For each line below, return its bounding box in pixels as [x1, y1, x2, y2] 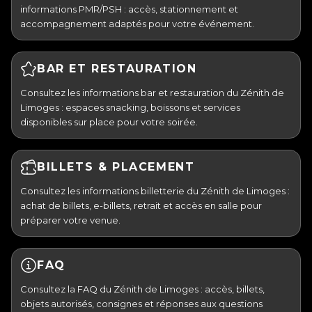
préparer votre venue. [20, 214, 120, 226]
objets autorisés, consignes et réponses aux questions [20, 297, 263, 309]
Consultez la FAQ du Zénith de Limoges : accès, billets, [20, 283, 265, 295]
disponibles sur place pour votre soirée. [20, 116, 198, 127]
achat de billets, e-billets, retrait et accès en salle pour [20, 199, 262, 211]
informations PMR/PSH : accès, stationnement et [20, 3, 238, 15]
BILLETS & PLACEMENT [37, 160, 195, 174]
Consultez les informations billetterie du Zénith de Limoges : [20, 185, 290, 196]
